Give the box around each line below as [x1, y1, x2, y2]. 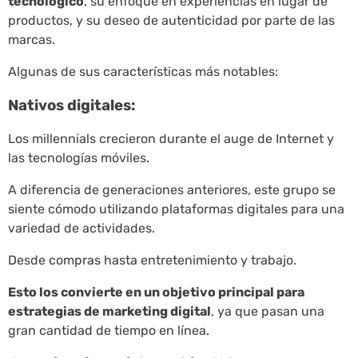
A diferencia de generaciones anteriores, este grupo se [8, 181, 336, 197]
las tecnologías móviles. [8, 149, 149, 165]
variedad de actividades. [8, 220, 155, 236]
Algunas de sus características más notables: [8, 64, 278, 80]
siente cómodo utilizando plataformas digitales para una [8, 201, 344, 217]
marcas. [8, 32, 55, 48]
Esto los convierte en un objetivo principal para [8, 284, 304, 300]
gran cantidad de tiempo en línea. [8, 322, 209, 338]
